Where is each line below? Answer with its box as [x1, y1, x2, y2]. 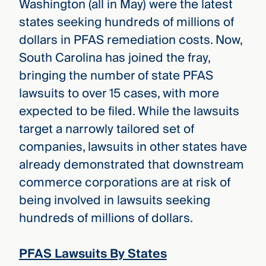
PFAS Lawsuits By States [18, 243, 167, 265]
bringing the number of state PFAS [18, 65, 213, 86]
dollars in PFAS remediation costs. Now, [18, 30, 242, 50]
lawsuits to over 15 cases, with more [18, 83, 219, 104]
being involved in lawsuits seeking [18, 190, 210, 211]
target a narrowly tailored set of [18, 119, 194, 140]
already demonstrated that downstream [18, 154, 244, 175]
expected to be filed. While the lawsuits [18, 101, 239, 122]
